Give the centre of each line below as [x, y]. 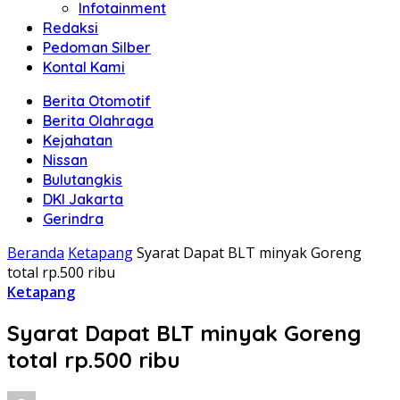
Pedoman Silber [97, 47]
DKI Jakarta [83, 199]
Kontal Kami [84, 67]
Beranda [36, 253]
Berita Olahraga [98, 121]
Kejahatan [78, 140]
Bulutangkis [83, 179]
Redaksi [71, 28]
